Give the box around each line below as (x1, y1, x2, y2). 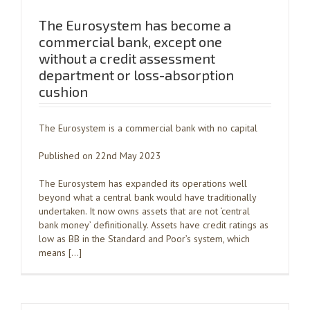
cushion (39, 83, 88, 100)
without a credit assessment (39, 50, 215, 66)
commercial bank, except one (39, 33, 222, 50)
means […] (39, 246, 82, 259)
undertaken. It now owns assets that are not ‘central (39, 205, 250, 217)
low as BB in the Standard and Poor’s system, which (39, 232, 250, 245)
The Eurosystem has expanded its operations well (39, 177, 247, 190)
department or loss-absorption (39, 66, 234, 83)
